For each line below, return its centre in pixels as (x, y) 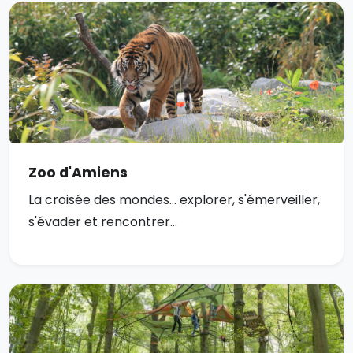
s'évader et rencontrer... (103, 222)
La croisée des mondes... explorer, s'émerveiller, (174, 200)
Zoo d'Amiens (78, 173)
